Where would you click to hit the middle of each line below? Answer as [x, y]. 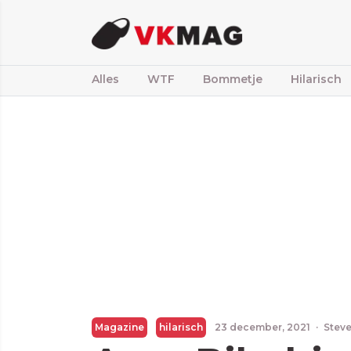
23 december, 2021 [262, 327]
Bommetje [233, 79]
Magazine [119, 327]
